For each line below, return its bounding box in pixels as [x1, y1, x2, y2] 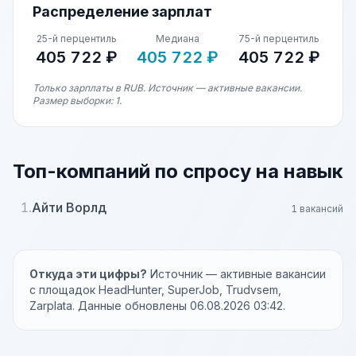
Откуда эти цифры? [29, 267, 147, 281]
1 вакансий [291, 203, 343, 215]
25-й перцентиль [37, 33, 118, 44]
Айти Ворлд [32, 199, 106, 215]
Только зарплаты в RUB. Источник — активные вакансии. [33, 82, 302, 94]
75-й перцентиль [238, 33, 320, 44]
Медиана [156, 33, 200, 44]
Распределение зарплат [33, 3, 212, 20]
